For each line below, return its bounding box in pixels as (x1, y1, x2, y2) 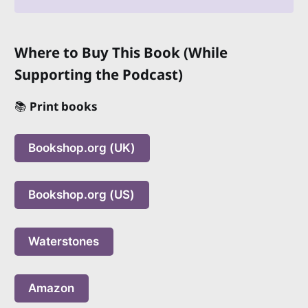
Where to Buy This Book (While (14, 42, 228, 62)
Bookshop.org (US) (28, 187, 135, 201)
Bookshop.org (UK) (28, 140, 136, 155)
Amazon (28, 280, 75, 295)
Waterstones (28, 234, 100, 248)
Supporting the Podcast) (14, 64, 183, 84)
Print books (26, 98, 98, 114)
